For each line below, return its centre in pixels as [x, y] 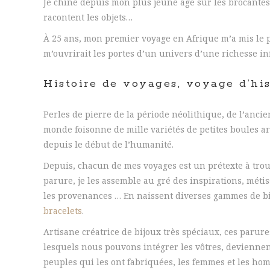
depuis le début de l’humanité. [108, 144]
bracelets [63, 211]
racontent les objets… [88, 17]
